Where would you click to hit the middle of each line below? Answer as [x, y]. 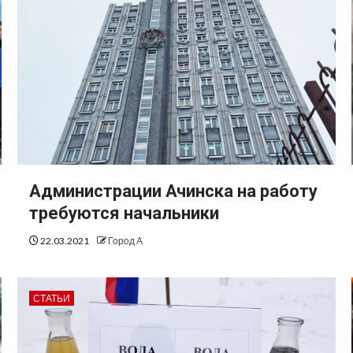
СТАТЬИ [51, 299]
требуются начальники [124, 214]
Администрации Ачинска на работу [173, 191]
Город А [125, 241]
